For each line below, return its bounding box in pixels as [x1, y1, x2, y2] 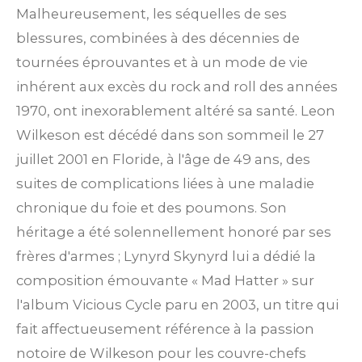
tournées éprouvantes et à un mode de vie [16, 54, 308, 71]
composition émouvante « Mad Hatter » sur [16, 272, 314, 289]
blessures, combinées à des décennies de [16, 30, 300, 47]
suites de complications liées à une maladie [16, 175, 314, 192]
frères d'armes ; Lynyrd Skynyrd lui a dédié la [16, 248, 316, 265]
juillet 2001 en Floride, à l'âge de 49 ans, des [16, 151, 310, 168]
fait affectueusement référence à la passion [16, 321, 314, 338]
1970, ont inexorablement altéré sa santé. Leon [16, 103, 335, 120]
